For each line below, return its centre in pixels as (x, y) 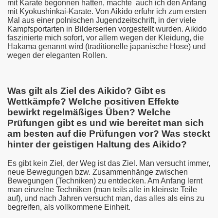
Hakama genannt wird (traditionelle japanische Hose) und (107, 47)
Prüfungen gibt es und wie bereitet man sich (106, 123)
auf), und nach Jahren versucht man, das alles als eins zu (106, 198)
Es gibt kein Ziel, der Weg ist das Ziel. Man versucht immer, (109, 163)
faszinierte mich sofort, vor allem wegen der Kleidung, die (106, 38)
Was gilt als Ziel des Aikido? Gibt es (87, 91)
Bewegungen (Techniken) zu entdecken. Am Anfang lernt (105, 181)
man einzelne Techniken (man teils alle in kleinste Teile (102, 189)
